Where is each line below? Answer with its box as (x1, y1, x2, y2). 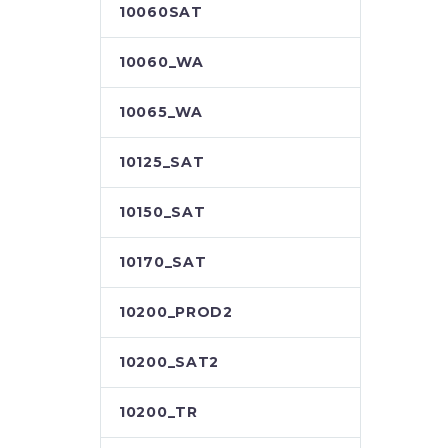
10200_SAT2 (119, 353, 219, 371)
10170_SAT (119, 253, 207, 271)
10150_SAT (119, 203, 206, 221)
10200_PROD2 (119, 303, 233, 321)
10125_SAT (119, 153, 205, 171)
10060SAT (119, 3, 203, 21)
